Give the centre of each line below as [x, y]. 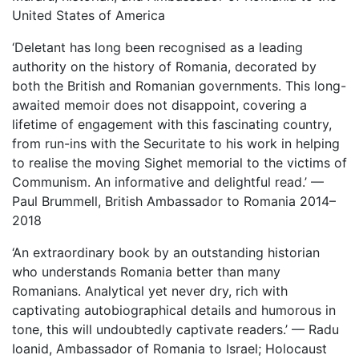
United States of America [89, 15]
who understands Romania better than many [146, 272]
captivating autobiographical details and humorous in [174, 310]
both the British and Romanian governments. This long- [179, 86]
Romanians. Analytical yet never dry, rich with [150, 291]
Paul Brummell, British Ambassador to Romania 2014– [174, 201]
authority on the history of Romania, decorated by [164, 67]
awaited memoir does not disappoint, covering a [159, 105]
